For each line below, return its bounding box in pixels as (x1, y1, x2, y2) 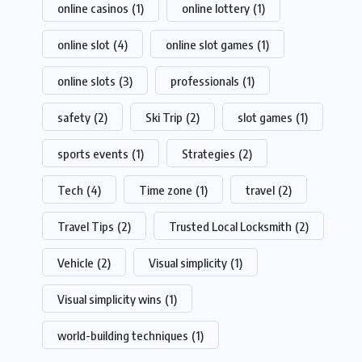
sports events (57, 146, 128, 162)
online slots (57, 74, 116, 89)
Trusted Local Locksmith (169, 219, 292, 234)
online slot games (166, 37, 254, 53)
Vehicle (57, 255, 94, 271)
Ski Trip (145, 110, 183, 125)
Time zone (139, 183, 192, 198)
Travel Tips (57, 219, 114, 234)
